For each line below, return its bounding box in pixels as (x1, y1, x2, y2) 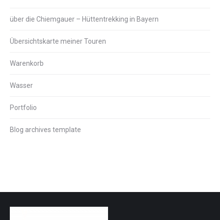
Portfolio (10, 104, 37, 111)
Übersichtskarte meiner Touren (10, 37, 106, 45)
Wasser (10, 82, 33, 89)
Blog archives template (10, 126, 81, 134)
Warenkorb (10, 59, 44, 67)
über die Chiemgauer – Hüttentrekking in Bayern (10, 15, 159, 23)
